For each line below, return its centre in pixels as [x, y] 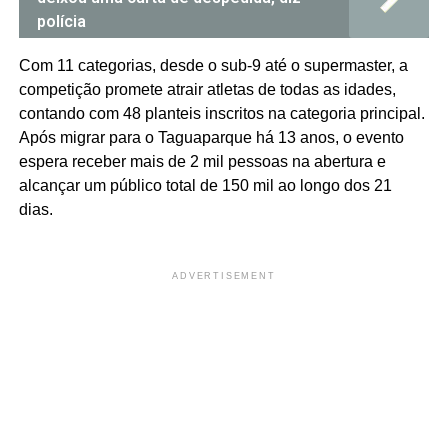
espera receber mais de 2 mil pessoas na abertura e [202, 162]
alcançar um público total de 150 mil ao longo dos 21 [205, 186]
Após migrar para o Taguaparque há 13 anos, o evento [211, 138]
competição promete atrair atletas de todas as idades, [207, 90]
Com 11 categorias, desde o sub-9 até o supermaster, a [213, 66]
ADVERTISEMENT [224, 276]
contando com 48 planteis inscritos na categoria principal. [221, 114]
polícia [61, 22]
